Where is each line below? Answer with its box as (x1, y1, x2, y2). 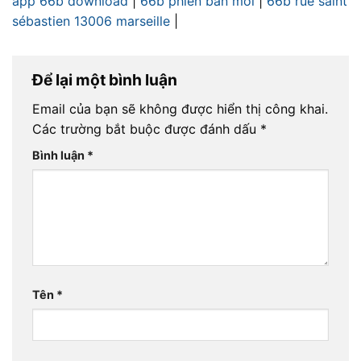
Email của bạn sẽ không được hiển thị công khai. (32, 101, 328, 118)
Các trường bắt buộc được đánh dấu (32, 121, 260, 138)
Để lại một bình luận (32, 69, 180, 89)
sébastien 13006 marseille (12, 12, 170, 29)
